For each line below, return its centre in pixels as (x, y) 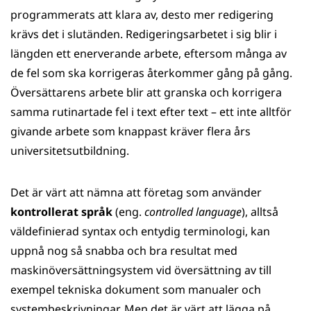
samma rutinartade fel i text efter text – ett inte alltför (151, 112)
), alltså (260, 212)
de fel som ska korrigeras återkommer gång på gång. (151, 73)
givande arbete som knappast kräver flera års (131, 131)
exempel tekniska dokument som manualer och (136, 289)
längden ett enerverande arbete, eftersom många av (149, 53)
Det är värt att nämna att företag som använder (136, 192)
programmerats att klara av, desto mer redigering (142, 15)
